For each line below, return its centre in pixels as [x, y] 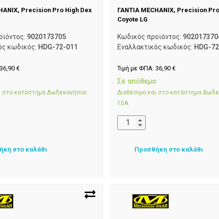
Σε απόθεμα [136, 81]
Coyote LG [132, 19]
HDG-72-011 [58, 47]
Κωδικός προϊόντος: [150, 36]
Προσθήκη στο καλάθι [169, 149]
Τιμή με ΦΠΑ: [136, 68]
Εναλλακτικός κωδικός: [155, 47]
